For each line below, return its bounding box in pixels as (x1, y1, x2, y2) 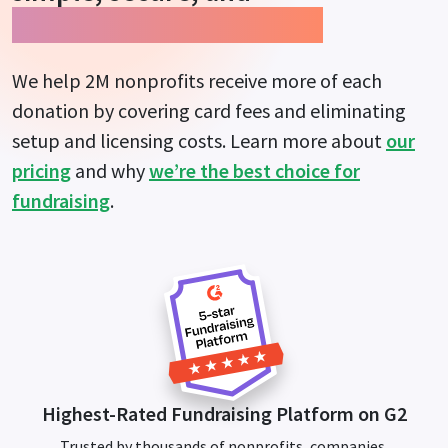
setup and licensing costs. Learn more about (12, 128, 386, 154)
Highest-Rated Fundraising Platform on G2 (41, 401, 407, 427)
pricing (12, 158, 71, 184)
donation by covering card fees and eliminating (12, 98, 406, 124)
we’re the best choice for (149, 158, 360, 184)
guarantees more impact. (12, 7, 323, 44)
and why (71, 158, 149, 184)
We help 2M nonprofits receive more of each (12, 68, 382, 94)
